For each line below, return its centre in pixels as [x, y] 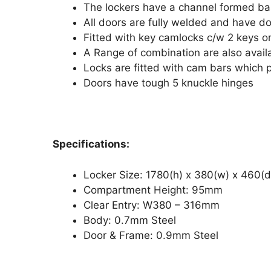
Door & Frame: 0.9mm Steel [151, 235]
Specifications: [91, 144]
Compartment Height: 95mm [153, 190]
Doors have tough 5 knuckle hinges [168, 83]
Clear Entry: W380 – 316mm [152, 205]
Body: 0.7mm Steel [130, 220]
